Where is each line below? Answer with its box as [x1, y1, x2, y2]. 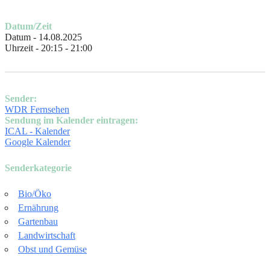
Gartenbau [18, 216, 58, 227]
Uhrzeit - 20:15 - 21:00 [5, 42, 92, 53]
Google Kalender [5, 136, 71, 147]
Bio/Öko [18, 188, 51, 199]
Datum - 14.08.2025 [5, 31, 82, 42]
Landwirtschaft [18, 230, 75, 240]
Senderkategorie [5, 162, 72, 173]
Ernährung [18, 202, 58, 213]
